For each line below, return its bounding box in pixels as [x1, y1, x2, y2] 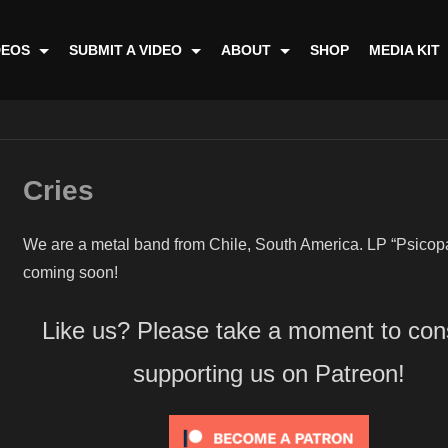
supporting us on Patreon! [133, 360, 405, 387]
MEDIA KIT [369, 42, 445, 58]
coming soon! [23, 264, 118, 281]
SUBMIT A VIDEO [69, 42, 187, 58]
